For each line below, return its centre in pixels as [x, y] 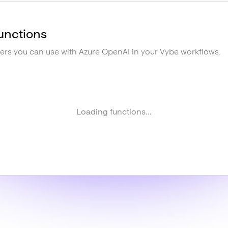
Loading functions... [114, 112]
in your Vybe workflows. [175, 52]
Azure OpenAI [104, 52]
